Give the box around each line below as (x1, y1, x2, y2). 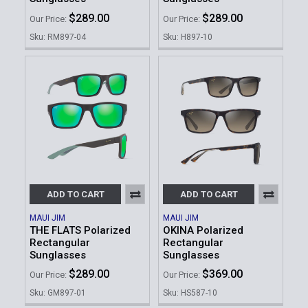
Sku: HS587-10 (163, 288, 217, 298)
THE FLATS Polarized (30, 223, 131, 236)
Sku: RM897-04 (30, 32, 86, 42)
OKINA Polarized (163, 223, 243, 236)
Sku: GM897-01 (30, 288, 86, 298)
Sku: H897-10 (163, 32, 212, 42)
